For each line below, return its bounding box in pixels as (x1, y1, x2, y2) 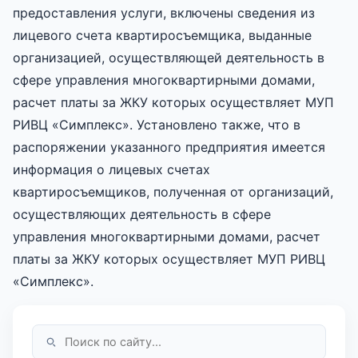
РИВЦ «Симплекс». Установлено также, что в (13, 116, 300, 133)
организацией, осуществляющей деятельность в (13, 49, 324, 66)
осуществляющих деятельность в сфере (13, 205, 271, 222)
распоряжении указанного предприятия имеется (13, 138, 325, 155)
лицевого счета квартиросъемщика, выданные (13, 26, 312, 43)
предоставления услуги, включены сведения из (13, 4, 315, 21)
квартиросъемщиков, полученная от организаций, (13, 183, 333, 200)
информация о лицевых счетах (13, 161, 210, 177)
